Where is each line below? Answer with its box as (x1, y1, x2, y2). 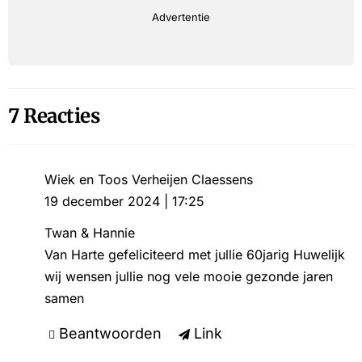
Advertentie (152, 11, 210, 23)
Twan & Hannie (44, 225, 135, 241)
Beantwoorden (58, 325, 162, 342)
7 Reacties (8, 103, 99, 128)
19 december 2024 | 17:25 (44, 193, 204, 209)
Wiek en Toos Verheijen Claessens (44, 171, 253, 187)
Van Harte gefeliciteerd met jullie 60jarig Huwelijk (44, 246, 345, 263)
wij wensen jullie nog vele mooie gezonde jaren (44, 268, 333, 284)
